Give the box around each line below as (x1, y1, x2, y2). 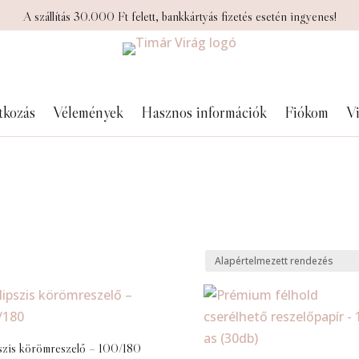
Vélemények (52, 103, 123, 122)
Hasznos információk (140, 103, 267, 122)
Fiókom (284, 103, 329, 122)
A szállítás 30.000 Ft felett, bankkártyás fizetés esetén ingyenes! (22, 8, 337, 24)
